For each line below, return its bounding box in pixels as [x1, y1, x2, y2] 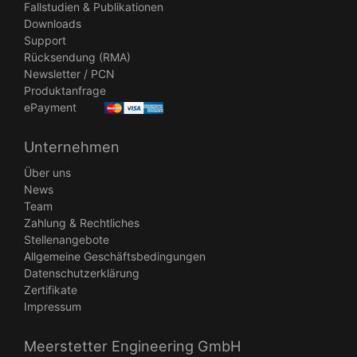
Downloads [24, 16, 81, 30]
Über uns [24, 165, 71, 179]
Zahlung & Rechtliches [24, 215, 139, 229]
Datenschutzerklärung [24, 265, 139, 280]
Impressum [24, 299, 81, 313]
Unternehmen [24, 137, 120, 155]
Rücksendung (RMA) [24, 49, 131, 64]
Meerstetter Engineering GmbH [24, 336, 241, 355]
